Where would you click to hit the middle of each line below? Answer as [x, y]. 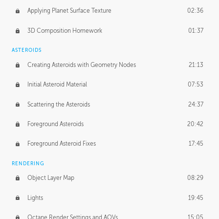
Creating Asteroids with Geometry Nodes [81, 65]
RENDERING [28, 163]
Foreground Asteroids [55, 124]
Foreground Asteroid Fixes [61, 144]
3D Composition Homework [65, 31]
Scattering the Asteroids [58, 104]
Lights [35, 198]
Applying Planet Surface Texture [69, 11]
